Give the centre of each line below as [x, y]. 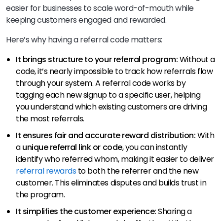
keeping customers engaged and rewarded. [86, 20]
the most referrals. [50, 119]
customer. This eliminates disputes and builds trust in [111, 183]
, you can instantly [155, 147]
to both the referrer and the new [137, 171]
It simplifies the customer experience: [87, 212]
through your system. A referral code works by [101, 83]
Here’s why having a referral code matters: [84, 40]
